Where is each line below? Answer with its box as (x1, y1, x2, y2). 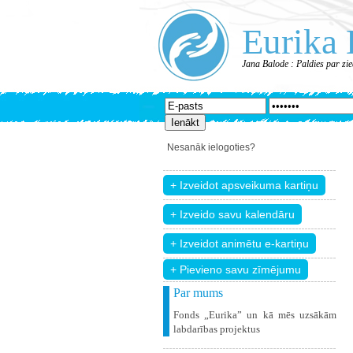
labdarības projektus (173, 323, 260, 335)
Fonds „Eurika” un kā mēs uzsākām (173, 309, 336, 321)
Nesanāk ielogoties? (167, 142, 255, 153)
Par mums (173, 286, 223, 299)
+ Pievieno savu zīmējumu (170, 263, 301, 276)
